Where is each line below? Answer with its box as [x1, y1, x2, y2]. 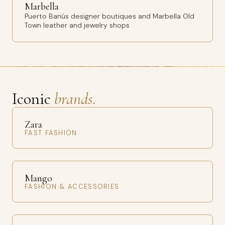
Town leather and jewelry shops [25, 21, 130, 30]
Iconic [12, 89, 54, 108]
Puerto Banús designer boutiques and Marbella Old [25, 12, 194, 21]
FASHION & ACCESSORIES [25, 182, 120, 191]
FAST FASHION [25, 129, 77, 137]
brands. [54, 89, 96, 108]
